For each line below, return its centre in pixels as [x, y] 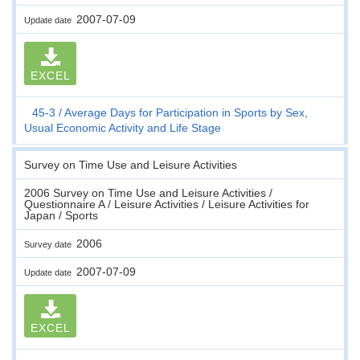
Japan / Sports [61, 215]
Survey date [50, 244]
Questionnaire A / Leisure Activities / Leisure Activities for [167, 204]
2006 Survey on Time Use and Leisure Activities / [148, 192]
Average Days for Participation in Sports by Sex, [186, 112]
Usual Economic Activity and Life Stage [123, 127]
